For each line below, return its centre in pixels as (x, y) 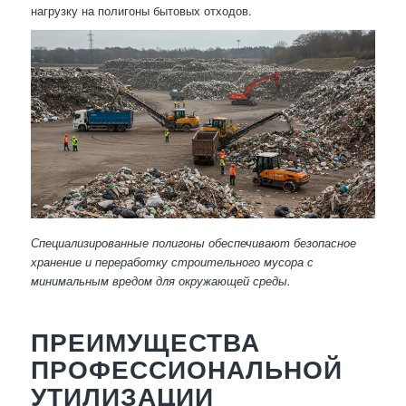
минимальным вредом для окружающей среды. (160, 281)
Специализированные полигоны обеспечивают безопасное (193, 243)
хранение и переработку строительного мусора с (172, 262)
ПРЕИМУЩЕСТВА (145, 342)
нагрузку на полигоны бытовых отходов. (141, 11)
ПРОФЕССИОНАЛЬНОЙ (186, 369)
